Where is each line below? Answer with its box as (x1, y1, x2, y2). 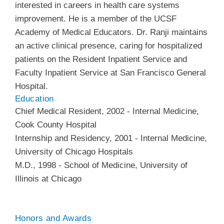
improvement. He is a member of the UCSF (15, 13, 176, 23)
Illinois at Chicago (15, 173, 81, 183)
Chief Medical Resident (15, 106, 101, 116)
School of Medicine (64, 160, 135, 170)
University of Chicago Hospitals (15, 146, 133, 156)
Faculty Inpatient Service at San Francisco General (15, 67, 206, 77)
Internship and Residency (15, 133, 109, 143)
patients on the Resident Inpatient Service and (15, 54, 187, 64)
